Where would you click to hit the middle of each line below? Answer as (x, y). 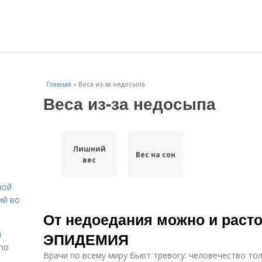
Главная (59, 84)
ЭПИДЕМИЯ (86, 239)
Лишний (89, 149)
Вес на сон (156, 154)
